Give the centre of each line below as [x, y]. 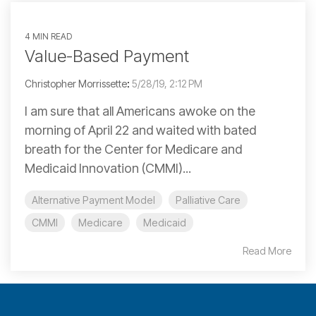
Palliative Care [208, 200]
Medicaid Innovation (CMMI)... [108, 168]
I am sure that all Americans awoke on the [140, 111]
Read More [267, 251]
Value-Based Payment [107, 56]
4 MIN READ [48, 36]
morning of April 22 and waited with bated [140, 130]
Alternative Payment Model [93, 200]
